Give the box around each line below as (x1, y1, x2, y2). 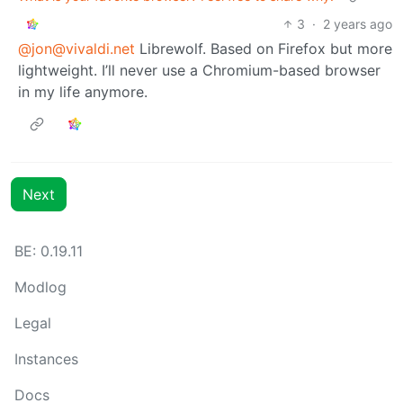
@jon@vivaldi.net (18, 40, 135, 58)
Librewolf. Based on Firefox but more (135, 40, 392, 58)
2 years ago (323, 16, 392, 32)
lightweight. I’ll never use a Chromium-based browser (18, 61, 381, 80)
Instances (14, 350, 78, 369)
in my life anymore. (18, 83, 148, 102)
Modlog (14, 278, 67, 297)
